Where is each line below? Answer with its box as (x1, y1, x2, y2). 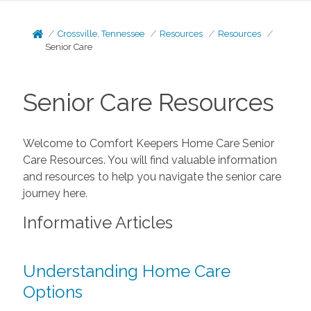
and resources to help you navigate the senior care (22, 169, 281, 183)
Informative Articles (22, 212, 173, 233)
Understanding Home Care (22, 260, 230, 281)
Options (22, 281, 83, 302)
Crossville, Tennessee (58, 28, 145, 39)
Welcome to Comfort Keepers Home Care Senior (22, 136, 274, 150)
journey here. (22, 186, 87, 200)
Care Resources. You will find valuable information (22, 153, 277, 167)
